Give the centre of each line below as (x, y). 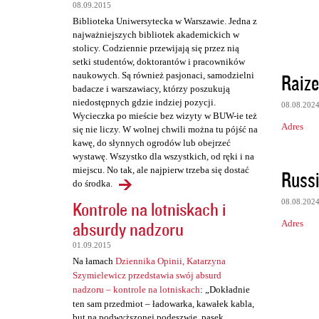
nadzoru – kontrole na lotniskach (136, 290)
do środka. (93, 184)
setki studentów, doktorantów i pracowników (159, 62)
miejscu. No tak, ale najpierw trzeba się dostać (161, 170)
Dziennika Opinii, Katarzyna (171, 261)
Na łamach (94, 261)
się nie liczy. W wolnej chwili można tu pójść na (165, 130)
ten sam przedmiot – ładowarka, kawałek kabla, (163, 304)
